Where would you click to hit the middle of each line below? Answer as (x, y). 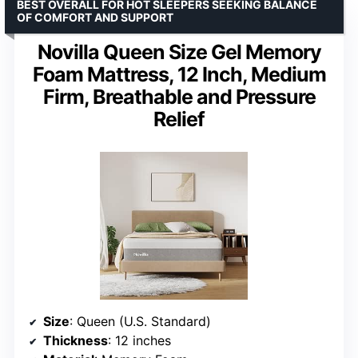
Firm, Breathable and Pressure (179, 96)
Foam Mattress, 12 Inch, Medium (179, 74)
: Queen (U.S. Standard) (140, 321)
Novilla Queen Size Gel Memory (179, 52)
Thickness (76, 340)
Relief (179, 119)
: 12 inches (139, 340)
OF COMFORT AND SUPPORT (95, 17)
